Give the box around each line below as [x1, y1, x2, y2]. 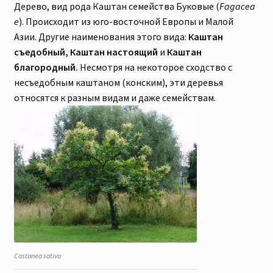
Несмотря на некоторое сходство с [77, 61, 232, 74]
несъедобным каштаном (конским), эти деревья [13, 76, 223, 89]
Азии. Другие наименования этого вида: [13, 30, 188, 43]
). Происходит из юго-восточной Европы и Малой [18, 15, 233, 28]
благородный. [13, 61, 78, 74]
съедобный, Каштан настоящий [13, 46, 158, 58]
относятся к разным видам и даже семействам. [13, 91, 216, 104]
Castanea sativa [13, 251, 61, 261]
